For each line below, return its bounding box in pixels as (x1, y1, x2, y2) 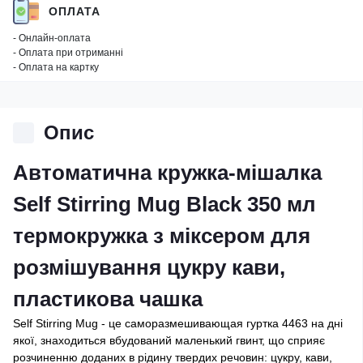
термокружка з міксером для (13, 224, 310, 248)
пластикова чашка (13, 287, 203, 311)
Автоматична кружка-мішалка (13, 160, 322, 185)
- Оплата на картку (13, 62, 99, 73)
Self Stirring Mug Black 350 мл (13, 192, 316, 216)
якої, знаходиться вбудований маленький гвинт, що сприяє (13, 334, 325, 347)
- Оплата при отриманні (13, 47, 123, 58)
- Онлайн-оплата (13, 32, 91, 44)
